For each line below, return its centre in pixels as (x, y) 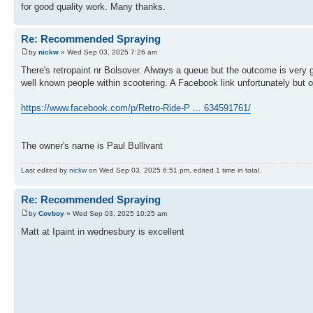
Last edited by (45, 170)
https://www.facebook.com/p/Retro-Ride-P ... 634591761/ (136, 108)
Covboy (51, 213)
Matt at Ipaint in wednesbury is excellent (103, 231)
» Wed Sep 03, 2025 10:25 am (116, 213)
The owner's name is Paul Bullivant (92, 146)
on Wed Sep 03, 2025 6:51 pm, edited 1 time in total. (174, 170)
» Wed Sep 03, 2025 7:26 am (108, 52)
